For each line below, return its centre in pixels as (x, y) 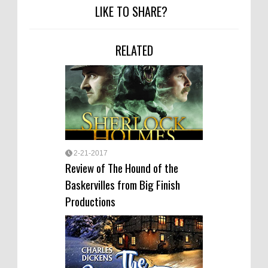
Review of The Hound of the (122, 167)
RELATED (134, 50)
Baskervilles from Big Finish (123, 184)
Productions (90, 201)
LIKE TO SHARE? (131, 11)
